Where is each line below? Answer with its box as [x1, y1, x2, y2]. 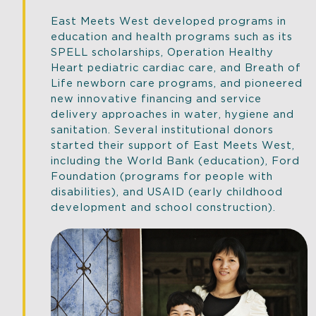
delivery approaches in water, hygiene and [51, 107, 294, 120]
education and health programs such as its [51, 29, 293, 42]
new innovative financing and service [51, 91, 262, 104]
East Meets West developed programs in [51, 13, 286, 27]
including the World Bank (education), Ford [51, 153, 300, 166]
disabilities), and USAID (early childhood [51, 184, 283, 197]
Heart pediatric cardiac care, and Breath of [51, 60, 301, 73]
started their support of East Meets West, [51, 138, 295, 151]
